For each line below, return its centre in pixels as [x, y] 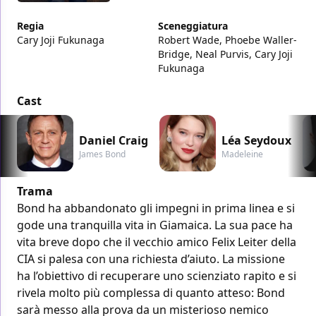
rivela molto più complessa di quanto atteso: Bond [151, 293]
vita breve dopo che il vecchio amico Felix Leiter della [157, 242]
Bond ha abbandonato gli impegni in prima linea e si [156, 208]
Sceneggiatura [193, 26]
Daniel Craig [114, 141]
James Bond [102, 154]
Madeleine [242, 154]
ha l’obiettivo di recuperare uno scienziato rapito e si [157, 276]
